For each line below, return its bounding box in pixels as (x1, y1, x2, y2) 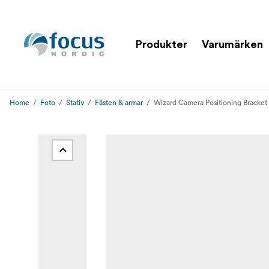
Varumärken (202, 38, 263, 50)
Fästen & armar (95, 98, 143, 107)
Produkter (136, 38, 187, 50)
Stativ (66, 98, 84, 107)
